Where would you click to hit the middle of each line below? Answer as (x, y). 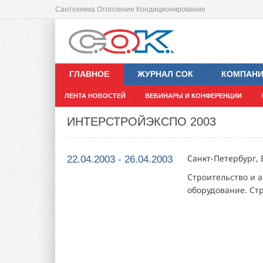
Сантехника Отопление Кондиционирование (130, 9)
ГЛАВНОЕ (89, 74)
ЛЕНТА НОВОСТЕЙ (95, 96)
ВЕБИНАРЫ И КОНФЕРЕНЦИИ (193, 96)
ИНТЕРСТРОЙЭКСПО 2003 (141, 122)
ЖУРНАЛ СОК (165, 74)
